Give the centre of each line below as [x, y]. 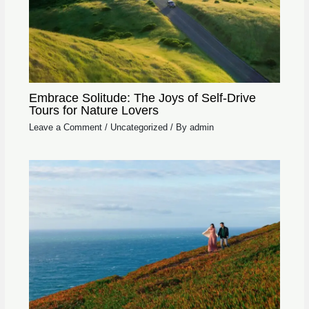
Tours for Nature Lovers [93, 110]
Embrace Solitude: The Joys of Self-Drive [142, 98]
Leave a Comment [65, 127]
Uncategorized [139, 127]
